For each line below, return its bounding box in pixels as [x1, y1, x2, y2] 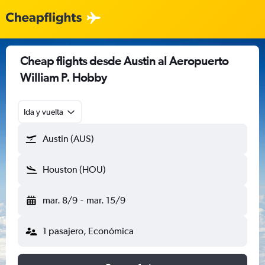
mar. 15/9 [86, 195, 125, 206]
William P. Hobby [20, 70, 107, 84]
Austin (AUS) [43, 133, 94, 144]
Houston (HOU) [43, 164, 106, 175]
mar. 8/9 [43, 195, 77, 206]
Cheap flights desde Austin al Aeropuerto [20, 54, 228, 67]
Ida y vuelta [24, 107, 63, 117]
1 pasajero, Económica [43, 225, 134, 237]
